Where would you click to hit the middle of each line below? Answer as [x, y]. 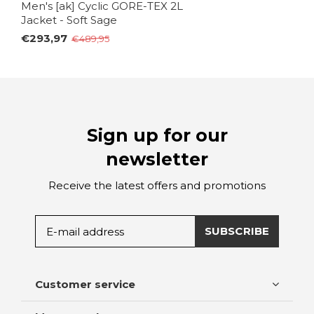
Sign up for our [157, 136]
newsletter [157, 159]
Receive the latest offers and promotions [157, 186]
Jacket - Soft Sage [69, 20]
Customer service [85, 285]
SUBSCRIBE [237, 231]
